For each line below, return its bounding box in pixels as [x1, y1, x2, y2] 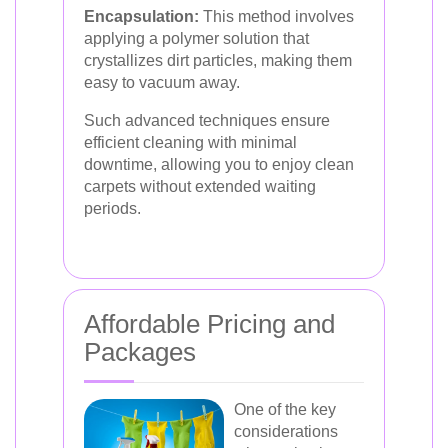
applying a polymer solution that [84, 30, 309, 47]
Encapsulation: [84, 8, 199, 25]
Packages [84, 337, 196, 367]
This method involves [199, 8, 354, 25]
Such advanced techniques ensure [84, 112, 330, 129]
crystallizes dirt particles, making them [84, 52, 352, 69]
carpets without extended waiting [84, 178, 316, 195]
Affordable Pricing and [84, 309, 335, 339]
